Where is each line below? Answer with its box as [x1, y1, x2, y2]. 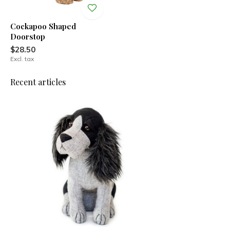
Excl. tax [10, 54, 34, 63]
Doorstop [10, 31, 45, 42]
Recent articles [10, 76, 66, 87]
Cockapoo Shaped [10, 21, 76, 31]
